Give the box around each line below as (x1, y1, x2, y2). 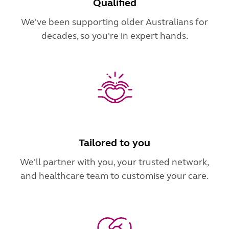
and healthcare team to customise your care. (20, 170, 209, 181)
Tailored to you (79, 136, 150, 149)
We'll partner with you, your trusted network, (20, 156, 209, 168)
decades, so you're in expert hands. (41, 30, 188, 41)
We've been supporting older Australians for (21, 16, 208, 28)
